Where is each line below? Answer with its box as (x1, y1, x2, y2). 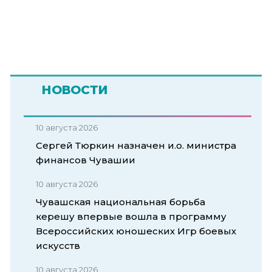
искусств (36, 239, 80, 251)
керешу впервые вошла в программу (36, 210, 226, 222)
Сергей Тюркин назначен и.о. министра (36, 139, 236, 151)
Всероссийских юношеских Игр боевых (36, 225, 236, 237)
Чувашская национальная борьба (36, 195, 205, 208)
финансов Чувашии (36, 154, 135, 166)
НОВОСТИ (42, 82, 108, 97)
